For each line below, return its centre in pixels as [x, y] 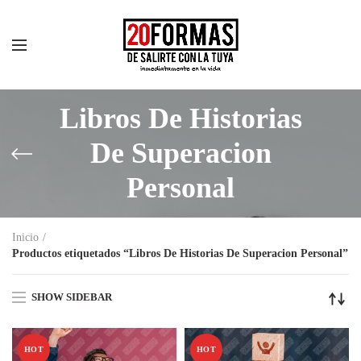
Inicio [25, 237]
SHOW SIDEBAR [72, 297]
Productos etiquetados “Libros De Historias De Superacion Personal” [180, 253]
